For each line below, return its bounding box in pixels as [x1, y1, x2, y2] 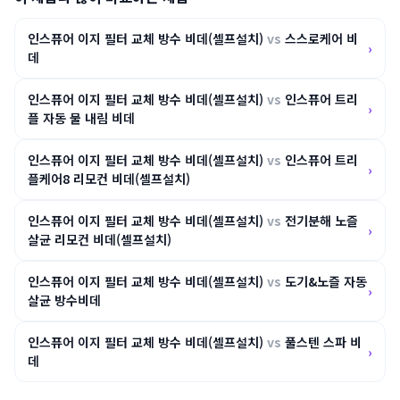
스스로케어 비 [281, 29, 358, 47]
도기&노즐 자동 [281, 272, 367, 290]
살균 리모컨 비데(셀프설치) [28, 230, 171, 248]
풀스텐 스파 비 [281, 333, 362, 351]
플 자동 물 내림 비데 [28, 109, 135, 127]
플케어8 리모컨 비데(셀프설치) [28, 170, 190, 187]
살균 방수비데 [28, 291, 101, 309]
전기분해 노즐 [281, 212, 358, 229]
